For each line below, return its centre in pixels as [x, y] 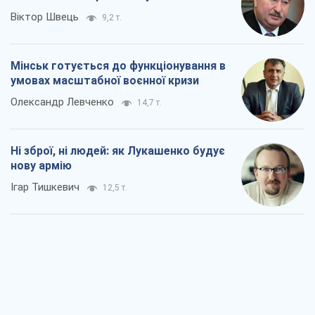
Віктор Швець [45, 17]
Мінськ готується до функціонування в [118, 66]
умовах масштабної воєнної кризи [105, 81]
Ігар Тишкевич [45, 187]
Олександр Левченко [62, 102]
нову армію [41, 166]
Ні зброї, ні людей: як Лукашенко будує [118, 151]
